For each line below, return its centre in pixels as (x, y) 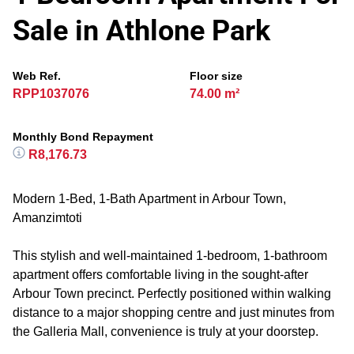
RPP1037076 (51, 94)
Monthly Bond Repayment (83, 137)
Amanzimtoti (47, 218)
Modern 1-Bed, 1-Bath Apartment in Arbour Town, (149, 199)
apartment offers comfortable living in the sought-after (160, 275)
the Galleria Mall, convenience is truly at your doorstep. (166, 331)
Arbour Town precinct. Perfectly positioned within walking (172, 294)
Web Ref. (37, 76)
